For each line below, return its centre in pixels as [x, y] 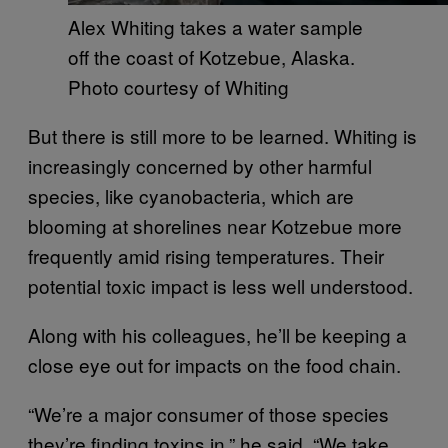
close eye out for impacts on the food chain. [214, 365]
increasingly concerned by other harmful [200, 166]
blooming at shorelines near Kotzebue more [215, 226]
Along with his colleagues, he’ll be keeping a [217, 335]
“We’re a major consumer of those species [208, 414]
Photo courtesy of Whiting [178, 87]
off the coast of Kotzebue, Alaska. [211, 57]
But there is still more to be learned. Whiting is [222, 136]
